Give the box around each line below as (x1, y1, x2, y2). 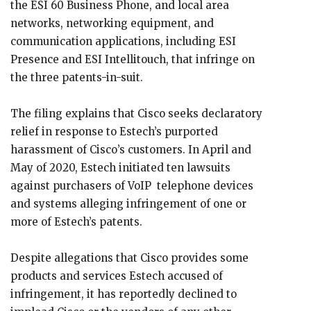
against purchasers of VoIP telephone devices (10, 179, 253, 192)
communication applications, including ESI (10, 35, 236, 48)
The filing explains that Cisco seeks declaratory (10, 107, 262, 120)
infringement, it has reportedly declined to (10, 287, 237, 301)
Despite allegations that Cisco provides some (10, 251, 249, 264)
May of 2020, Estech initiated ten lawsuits (10, 161, 230, 174)
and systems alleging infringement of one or (10, 197, 246, 210)
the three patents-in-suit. (10, 71, 143, 84)
